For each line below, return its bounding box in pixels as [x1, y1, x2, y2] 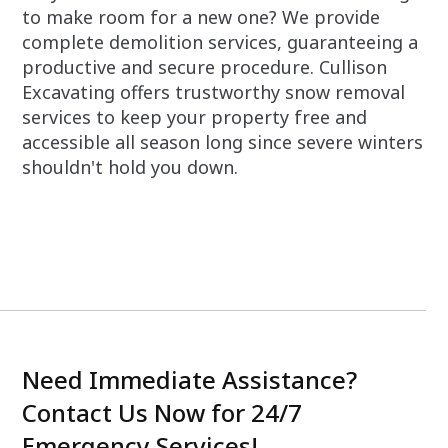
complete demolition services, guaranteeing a [22, 30, 419, 55]
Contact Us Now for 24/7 [22, 396, 303, 430]
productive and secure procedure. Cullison [22, 55, 388, 80]
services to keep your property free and [22, 105, 368, 130]
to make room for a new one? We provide [22, 5, 381, 30]
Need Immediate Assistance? [22, 363, 358, 397]
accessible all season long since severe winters [22, 130, 424, 155]
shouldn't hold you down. [22, 155, 239, 180]
